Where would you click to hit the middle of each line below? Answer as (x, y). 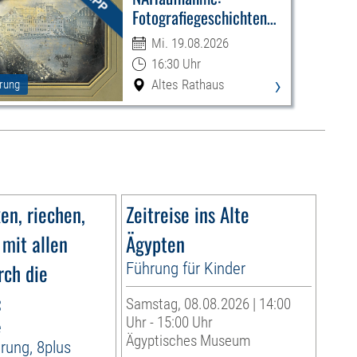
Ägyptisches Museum (188, 341)
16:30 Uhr (176, 64)
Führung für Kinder (185, 269)
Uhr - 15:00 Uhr (169, 323)
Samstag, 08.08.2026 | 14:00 (208, 304)
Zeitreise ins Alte (187, 214)
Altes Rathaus (188, 85)
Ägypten (155, 244)
